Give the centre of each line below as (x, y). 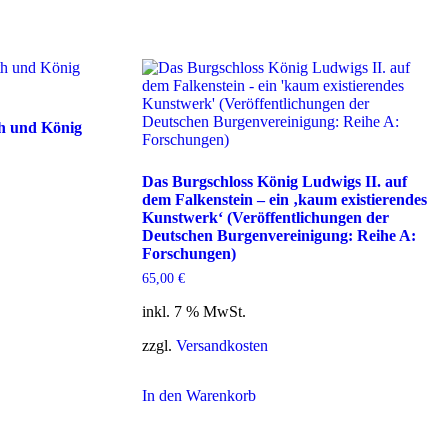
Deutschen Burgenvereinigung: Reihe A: (278, 236)
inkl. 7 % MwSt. (193, 312)
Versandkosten (221, 346)
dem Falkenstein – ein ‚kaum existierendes (284, 200)
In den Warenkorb (198, 396)
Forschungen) (188, 254)
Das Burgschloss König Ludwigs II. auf (274, 182)
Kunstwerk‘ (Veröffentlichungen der (265, 218)
